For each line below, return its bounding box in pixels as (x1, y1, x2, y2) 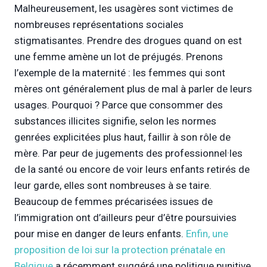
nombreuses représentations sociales (14, 18, 184, 30)
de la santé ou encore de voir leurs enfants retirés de (14, 163, 250, 175)
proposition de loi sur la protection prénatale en (14, 243, 225, 256)
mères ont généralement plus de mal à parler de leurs (14, 82, 252, 95)
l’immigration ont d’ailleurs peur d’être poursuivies (14, 211, 237, 223)
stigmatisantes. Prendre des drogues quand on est (14, 34, 242, 46)
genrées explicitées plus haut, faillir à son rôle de (14, 131, 231, 143)
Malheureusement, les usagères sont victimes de (14, 2, 233, 14)
